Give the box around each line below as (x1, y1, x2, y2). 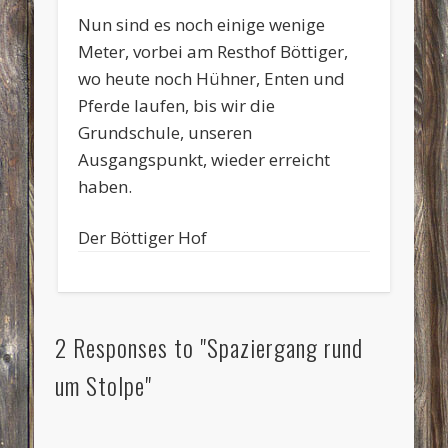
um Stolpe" (54, 366, 152, 403)
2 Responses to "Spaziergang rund (54, 328, 363, 365)
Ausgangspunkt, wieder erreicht (78, 147, 331, 171)
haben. (78, 174, 133, 198)
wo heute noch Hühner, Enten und (78, 66, 346, 90)
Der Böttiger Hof (78, 225, 208, 249)
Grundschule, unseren (78, 120, 253, 144)
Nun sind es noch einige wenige (78, 12, 326, 36)
